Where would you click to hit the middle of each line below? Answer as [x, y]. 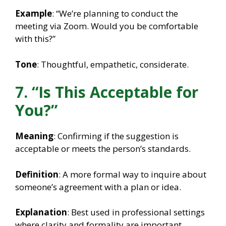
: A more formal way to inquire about [132, 174]
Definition [37, 174]
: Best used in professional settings [136, 212]
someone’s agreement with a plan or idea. [98, 187]
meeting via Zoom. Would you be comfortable [107, 26]
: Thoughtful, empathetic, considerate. [113, 64]
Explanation [41, 212]
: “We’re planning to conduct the [115, 14]
